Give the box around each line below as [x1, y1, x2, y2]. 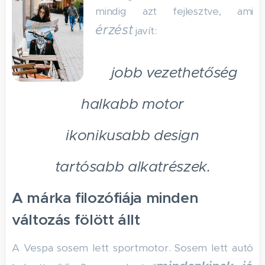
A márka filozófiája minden [12, 189, 199, 207]
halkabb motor [80, 95, 185, 113]
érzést [95, 22, 133, 38]
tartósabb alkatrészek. [54, 157, 211, 176]
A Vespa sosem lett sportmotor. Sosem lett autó [12, 241, 253, 254]
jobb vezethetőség [111, 63, 238, 82]
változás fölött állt [12, 211, 140, 229]
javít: [132, 24, 157, 37]
